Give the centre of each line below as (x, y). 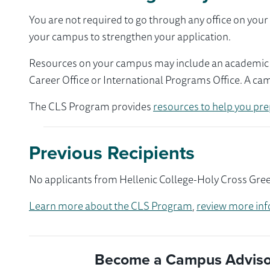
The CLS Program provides (91, 106)
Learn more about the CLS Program (111, 205)
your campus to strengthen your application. (130, 36)
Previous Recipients (112, 152)
